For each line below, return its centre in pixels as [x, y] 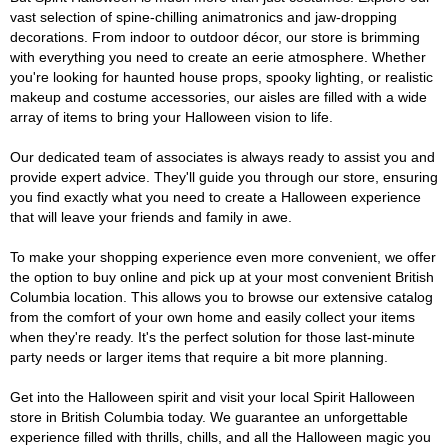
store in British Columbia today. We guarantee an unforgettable [209, 417]
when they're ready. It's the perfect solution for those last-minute [212, 337]
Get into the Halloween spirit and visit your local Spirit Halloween [212, 397]
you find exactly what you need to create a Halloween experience [215, 197]
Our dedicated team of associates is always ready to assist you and [222, 157]
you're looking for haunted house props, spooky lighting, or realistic [221, 77]
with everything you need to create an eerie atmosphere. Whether [218, 57]
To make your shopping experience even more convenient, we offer [223, 257]
